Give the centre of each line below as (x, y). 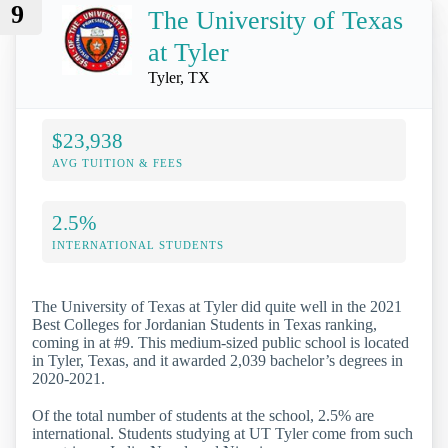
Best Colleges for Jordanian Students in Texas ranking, (204, 324)
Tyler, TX (179, 77)
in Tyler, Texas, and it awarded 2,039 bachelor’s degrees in (217, 360)
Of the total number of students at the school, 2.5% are (203, 415)
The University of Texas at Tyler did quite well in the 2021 (217, 306)
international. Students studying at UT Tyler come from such (222, 433)
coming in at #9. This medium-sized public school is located (220, 342)
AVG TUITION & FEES (117, 162)
